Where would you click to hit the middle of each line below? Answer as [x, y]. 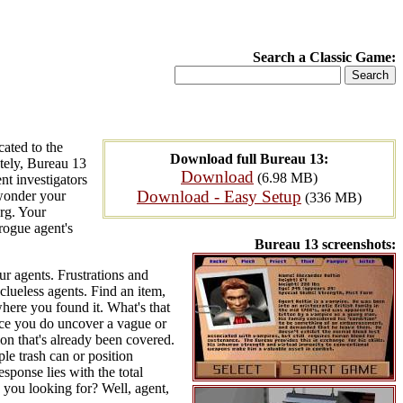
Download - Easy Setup [219, 197]
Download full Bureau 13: [249, 159]
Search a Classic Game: [324, 57]
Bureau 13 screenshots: [325, 244]
